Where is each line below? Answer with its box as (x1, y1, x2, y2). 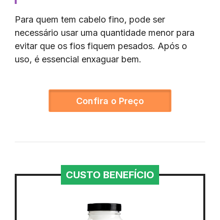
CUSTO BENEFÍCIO (66, 168, 154, 181)
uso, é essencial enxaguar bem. (15, 54, 141, 64)
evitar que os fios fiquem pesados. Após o (15, 40, 187, 51)
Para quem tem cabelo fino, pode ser (15, 14, 165, 25)
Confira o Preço (76, 95, 144, 106)
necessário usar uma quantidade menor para (15, 27, 194, 38)
